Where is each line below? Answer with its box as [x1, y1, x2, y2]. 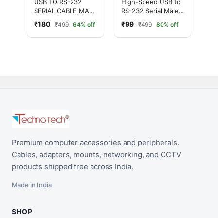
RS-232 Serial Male [121, 6, 179, 15]
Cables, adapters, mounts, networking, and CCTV [12, 150, 181, 160]
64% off [73, 20, 95, 28]
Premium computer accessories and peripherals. [12, 138, 179, 147]
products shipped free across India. [12, 162, 133, 172]
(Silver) [121, 24, 143, 32]
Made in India [12, 181, 52, 189]
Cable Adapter [121, 15, 164, 23]
